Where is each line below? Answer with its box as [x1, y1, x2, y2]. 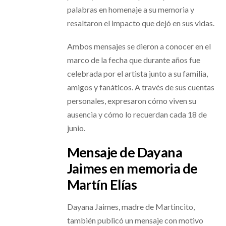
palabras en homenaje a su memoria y [67, 4, 194, 14]
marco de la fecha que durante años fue [67, 55, 200, 65]
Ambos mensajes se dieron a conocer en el [67, 41, 211, 51]
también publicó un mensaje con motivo [67, 215, 203, 225]
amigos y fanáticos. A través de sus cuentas [67, 82, 214, 92]
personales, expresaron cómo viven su [67, 96, 196, 106]
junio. [67, 123, 85, 133]
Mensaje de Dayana [67, 144, 183, 161]
